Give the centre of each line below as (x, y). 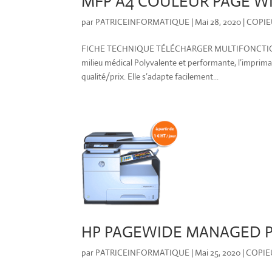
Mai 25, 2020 (218, 253)
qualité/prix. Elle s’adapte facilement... (150, 76)
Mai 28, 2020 (218, 22)
